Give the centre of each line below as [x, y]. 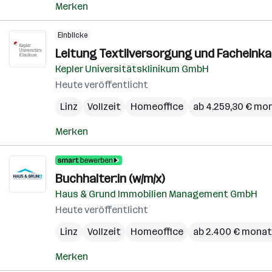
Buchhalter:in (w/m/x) [110, 178]
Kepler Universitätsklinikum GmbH [132, 69]
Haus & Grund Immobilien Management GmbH [156, 194]
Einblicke [73, 35]
